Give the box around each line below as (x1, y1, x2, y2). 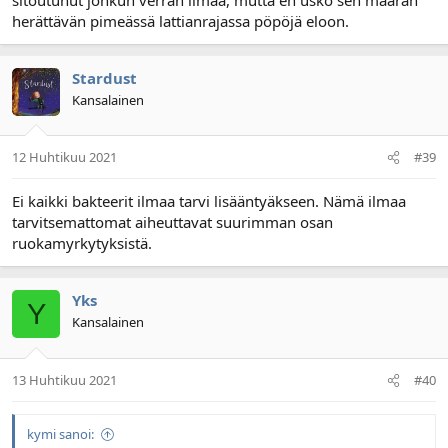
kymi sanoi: (27, 424, 94, 443)
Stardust (72, 67, 137, 88)
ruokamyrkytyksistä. (12, 233, 152, 254)
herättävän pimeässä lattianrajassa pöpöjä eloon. (12, 10, 349, 31)
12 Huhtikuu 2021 (12, 148, 117, 167)
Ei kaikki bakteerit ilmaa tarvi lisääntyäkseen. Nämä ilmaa (12, 191, 406, 212)
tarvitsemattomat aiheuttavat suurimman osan (12, 212, 333, 233)
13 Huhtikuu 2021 (12, 370, 117, 389)
